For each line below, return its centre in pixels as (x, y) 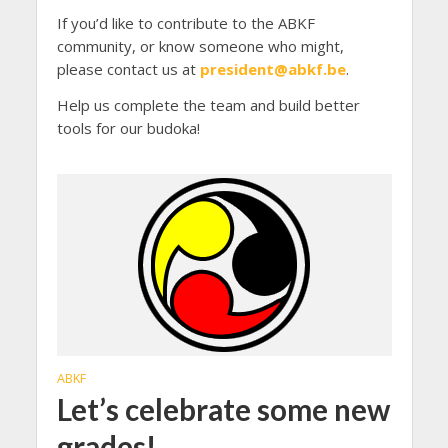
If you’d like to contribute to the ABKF (185, 22)
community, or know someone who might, (200, 45)
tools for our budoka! (128, 128)
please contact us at (128, 68)
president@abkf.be (272, 68)
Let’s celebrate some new (223, 409)
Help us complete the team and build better (208, 105)
